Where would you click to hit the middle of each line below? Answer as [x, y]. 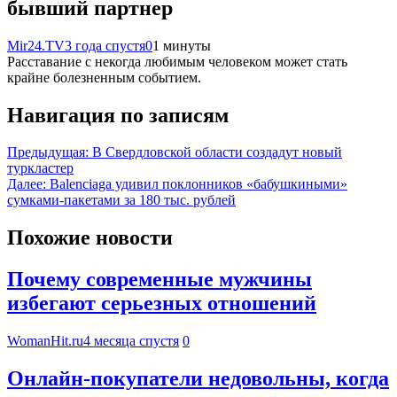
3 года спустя [105, 45]
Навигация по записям [118, 115]
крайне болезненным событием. [104, 77]
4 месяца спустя [131, 341]
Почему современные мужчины [160, 280]
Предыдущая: [48, 152]
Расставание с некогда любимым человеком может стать [177, 61]
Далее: [27, 184]
